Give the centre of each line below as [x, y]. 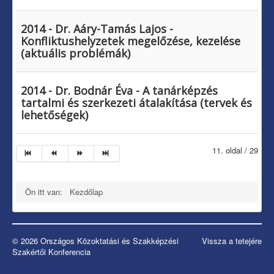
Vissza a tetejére [232, 241]
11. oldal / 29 [235, 150]
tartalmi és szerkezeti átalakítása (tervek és [136, 103]
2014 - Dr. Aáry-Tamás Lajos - [97, 29]
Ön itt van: [46, 192]
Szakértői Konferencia [51, 252]
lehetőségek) [54, 115]
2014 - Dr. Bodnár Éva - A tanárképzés [119, 91]
